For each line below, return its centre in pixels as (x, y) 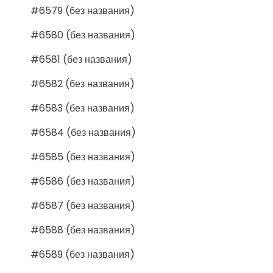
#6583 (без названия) (83, 108)
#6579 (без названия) (83, 10)
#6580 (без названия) (83, 35)
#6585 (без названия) (83, 157)
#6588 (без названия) (83, 230)
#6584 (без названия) (83, 132)
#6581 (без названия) (81, 59)
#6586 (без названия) (83, 181)
